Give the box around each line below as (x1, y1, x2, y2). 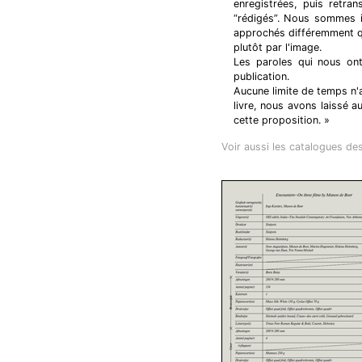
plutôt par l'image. (233, 41, 322, 53)
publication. (233, 70, 289, 82)
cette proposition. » (233, 114, 330, 126)
